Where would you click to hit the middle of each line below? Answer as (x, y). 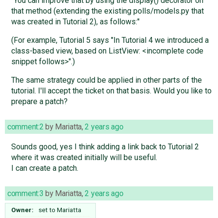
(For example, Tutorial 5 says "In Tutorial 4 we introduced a (110, 40)
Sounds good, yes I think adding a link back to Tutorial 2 (105, 147)
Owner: (23, 210)
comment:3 (26, 194)
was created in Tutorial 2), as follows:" (75, 22)
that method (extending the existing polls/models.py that (107, 11)
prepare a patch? (39, 102)
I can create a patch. (45, 168)
